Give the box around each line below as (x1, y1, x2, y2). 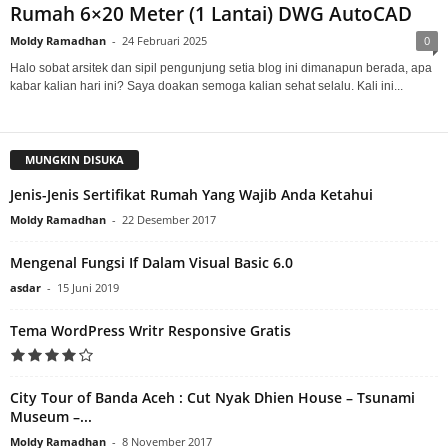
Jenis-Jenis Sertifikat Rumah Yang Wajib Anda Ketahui (10, 184, 373, 204)
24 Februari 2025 (122, 32, 207, 48)
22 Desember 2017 (122, 211, 216, 227)
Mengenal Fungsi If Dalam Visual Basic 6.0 (10, 252, 293, 272)
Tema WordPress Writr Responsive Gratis (10, 320, 291, 340)
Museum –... (10, 406, 92, 426)
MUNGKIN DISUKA (25, 151, 124, 167)
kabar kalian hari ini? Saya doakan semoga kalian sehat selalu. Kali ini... (10, 78, 403, 93)
